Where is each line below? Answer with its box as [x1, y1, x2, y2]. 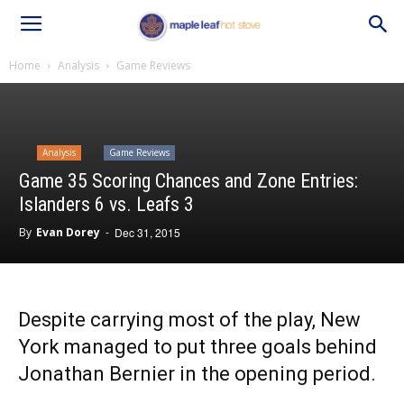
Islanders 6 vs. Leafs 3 [19, 193, 194, 216]
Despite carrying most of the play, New [18, 308, 361, 331]
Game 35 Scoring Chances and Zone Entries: [19, 170, 358, 192]
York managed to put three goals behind [18, 335, 377, 358]
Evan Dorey [36, 225, 100, 240]
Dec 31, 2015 [115, 225, 180, 240]
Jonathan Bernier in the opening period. [18, 363, 376, 385]
